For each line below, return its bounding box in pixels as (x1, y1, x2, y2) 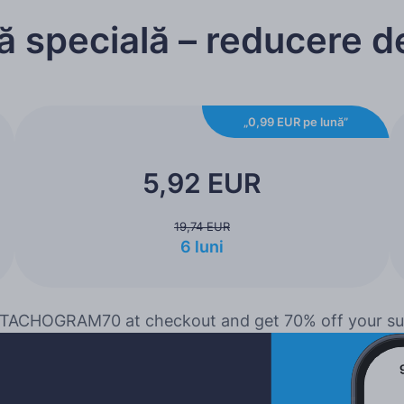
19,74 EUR (174, 218, 230, 234)
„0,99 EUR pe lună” (243, 114, 349, 129)
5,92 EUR (142, 166, 262, 199)
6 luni (180, 236, 224, 256)
